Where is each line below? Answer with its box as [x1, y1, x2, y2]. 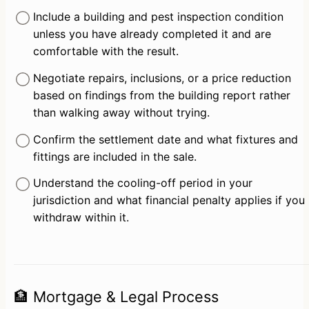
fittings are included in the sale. [32, 149, 197, 163]
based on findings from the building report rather [32, 88, 290, 102]
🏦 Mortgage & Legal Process [14, 288, 219, 306]
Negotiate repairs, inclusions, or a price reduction [32, 70, 291, 85]
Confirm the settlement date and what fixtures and [32, 132, 298, 146]
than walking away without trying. [32, 105, 210, 119]
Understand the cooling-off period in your [32, 176, 252, 190]
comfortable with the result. [32, 44, 179, 59]
